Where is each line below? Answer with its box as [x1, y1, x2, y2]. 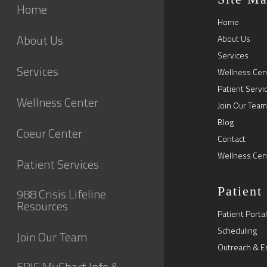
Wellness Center [17, 93, 98, 111]
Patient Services [17, 155, 99, 173]
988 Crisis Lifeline [17, 185, 106, 203]
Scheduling [218, 223, 257, 237]
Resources [17, 197, 68, 215]
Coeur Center [17, 124, 82, 142]
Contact [218, 132, 246, 145]
